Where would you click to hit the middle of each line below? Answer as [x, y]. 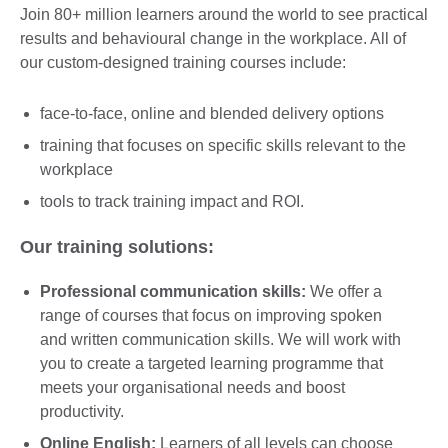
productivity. [82, 412]
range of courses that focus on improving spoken [211, 316]
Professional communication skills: [173, 292]
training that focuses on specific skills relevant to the [223, 145]
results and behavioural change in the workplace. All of [213, 39]
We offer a [344, 292]
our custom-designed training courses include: [183, 63]
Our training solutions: [117, 246]
